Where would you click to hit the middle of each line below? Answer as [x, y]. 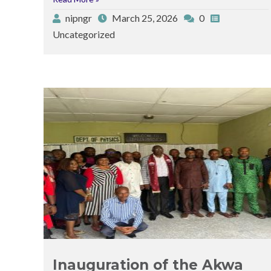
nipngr [79, 18]
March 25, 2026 [145, 18]
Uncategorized [84, 34]
